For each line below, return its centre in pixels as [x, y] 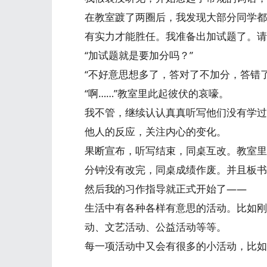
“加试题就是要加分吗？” [139, 55]
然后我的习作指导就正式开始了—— [166, 189]
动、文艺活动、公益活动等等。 [156, 227]
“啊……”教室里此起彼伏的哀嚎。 [157, 93]
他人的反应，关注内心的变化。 [156, 131]
